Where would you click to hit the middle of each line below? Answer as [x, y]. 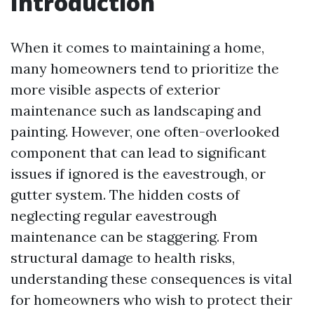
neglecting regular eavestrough [114, 216]
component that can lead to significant [138, 152]
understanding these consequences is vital [151, 279]
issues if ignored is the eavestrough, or [138, 173]
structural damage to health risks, [123, 258]
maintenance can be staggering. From [134, 237]
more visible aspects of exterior [115, 89]
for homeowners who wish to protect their [151, 300]
